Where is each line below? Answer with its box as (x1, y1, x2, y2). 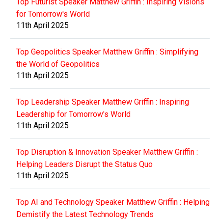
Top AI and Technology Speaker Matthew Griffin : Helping (16, 197, 210, 207)
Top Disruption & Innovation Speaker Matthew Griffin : (16, 147, 198, 157)
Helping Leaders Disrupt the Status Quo (16, 159, 153, 169)
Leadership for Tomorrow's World (16, 109, 131, 119)
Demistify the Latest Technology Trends (16, 209, 154, 219)
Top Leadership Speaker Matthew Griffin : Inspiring (16, 97, 189, 107)
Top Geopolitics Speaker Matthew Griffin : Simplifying (16, 47, 198, 56)
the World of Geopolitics (16, 59, 100, 69)
